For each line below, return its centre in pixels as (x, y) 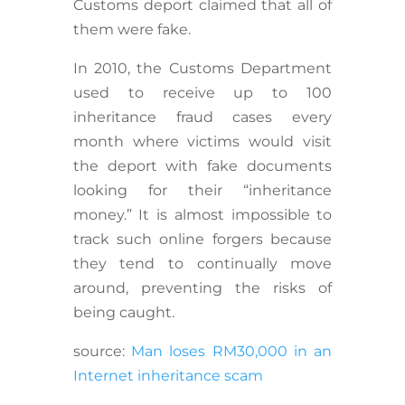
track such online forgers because (202, 240)
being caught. (125, 313)
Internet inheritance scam (168, 376)
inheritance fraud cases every (202, 118)
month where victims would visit (202, 142)
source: (102, 352)
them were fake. (133, 30)
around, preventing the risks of (202, 288)
